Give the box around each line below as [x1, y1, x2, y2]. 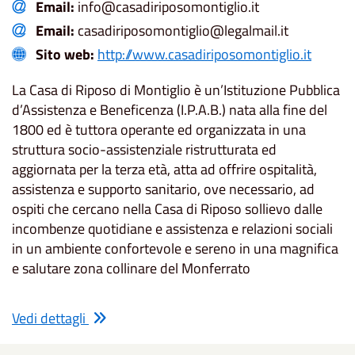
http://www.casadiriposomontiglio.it [97, 44, 311, 66]
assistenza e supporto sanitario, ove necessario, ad [12, 178, 315, 200]
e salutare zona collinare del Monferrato [12, 258, 250, 280]
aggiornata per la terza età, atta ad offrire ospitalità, [12, 158, 317, 181]
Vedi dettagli [12, 307, 89, 329]
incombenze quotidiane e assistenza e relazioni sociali [12, 218, 333, 240]
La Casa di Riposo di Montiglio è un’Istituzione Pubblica [12, 79, 340, 101]
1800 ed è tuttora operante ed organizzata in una [12, 119, 306, 141]
